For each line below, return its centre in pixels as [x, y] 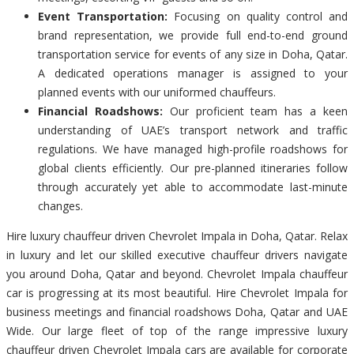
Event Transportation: [103, 16]
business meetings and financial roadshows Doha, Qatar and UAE [177, 311]
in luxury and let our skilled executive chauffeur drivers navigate [177, 254]
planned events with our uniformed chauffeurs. [157, 92]
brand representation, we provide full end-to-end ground [193, 35]
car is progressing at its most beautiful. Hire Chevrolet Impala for [177, 292]
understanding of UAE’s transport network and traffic [193, 130]
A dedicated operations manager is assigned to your [193, 73]
